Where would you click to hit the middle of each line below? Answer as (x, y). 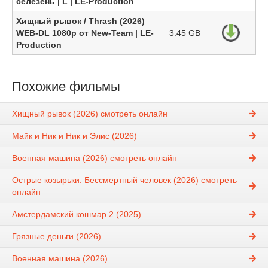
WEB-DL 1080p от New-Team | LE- (85, 33)
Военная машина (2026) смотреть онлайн (95, 158)
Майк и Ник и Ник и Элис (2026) (74, 136)
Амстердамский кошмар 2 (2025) (77, 214)
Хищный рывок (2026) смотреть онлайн (90, 114)
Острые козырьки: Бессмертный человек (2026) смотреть (124, 180)
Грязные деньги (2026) (57, 237)
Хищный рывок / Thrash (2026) (80, 21)
